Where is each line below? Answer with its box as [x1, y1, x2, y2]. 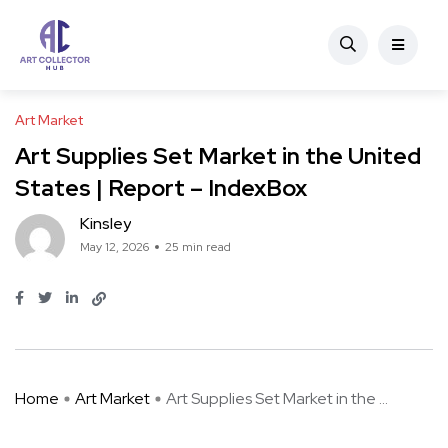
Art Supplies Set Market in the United [15, 141, 421, 171]
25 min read [165, 239, 231, 255]
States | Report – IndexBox [15, 173, 307, 203]
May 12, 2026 [80, 239, 149, 255]
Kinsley [80, 213, 131, 234]
